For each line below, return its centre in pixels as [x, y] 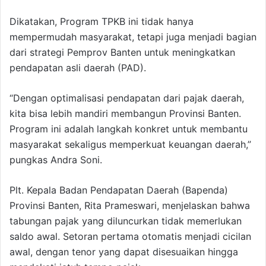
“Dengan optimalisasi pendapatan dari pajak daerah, [127, 98]
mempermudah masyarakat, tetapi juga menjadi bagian [133, 37]
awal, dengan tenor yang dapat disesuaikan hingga [124, 252]
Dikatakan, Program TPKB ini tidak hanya [102, 22]
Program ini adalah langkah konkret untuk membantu [129, 129]
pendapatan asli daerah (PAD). [78, 68]
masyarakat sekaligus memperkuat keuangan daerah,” [130, 145]
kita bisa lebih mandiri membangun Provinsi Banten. [125, 114]
